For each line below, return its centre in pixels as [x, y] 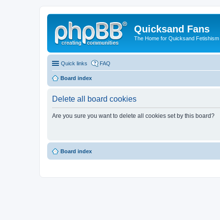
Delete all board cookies [94, 99]
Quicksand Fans [172, 29]
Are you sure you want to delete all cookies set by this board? [133, 116]
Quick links [74, 63]
